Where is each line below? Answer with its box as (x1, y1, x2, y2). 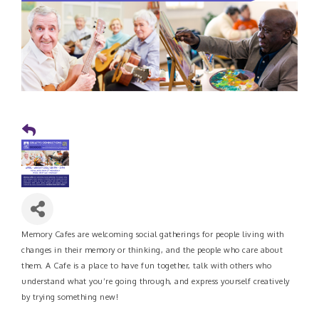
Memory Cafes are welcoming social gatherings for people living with (21, 229, 284, 240)
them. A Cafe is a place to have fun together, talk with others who (21, 261, 271, 271)
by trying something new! (21, 292, 121, 303)
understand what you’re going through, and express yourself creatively (21, 276, 290, 287)
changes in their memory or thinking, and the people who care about (21, 245, 283, 256)
